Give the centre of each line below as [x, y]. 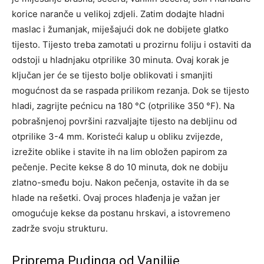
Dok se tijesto [221, 90]
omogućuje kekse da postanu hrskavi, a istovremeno [121, 213]
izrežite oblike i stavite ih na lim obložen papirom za [119, 151]
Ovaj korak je [202, 60]
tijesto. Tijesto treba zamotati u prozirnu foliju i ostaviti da [131, 44]
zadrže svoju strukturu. [60, 228]
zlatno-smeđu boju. [53, 182]
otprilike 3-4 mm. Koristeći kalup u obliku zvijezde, [117, 136]
